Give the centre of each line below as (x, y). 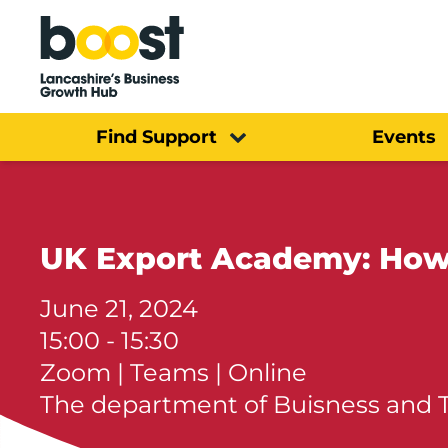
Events (403, 136)
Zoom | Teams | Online (173, 372)
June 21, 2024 (119, 308)
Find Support (156, 136)
